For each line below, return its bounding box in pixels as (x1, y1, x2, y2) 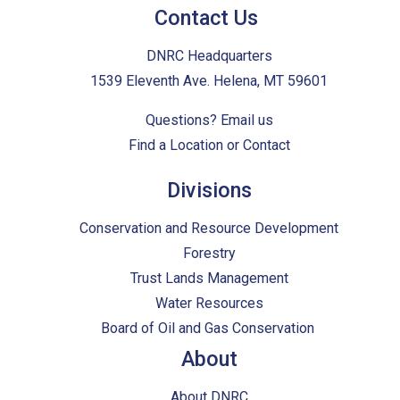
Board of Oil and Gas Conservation (100, 320, 318, 337)
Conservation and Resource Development (79, 220, 339, 237)
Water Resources (154, 295, 263, 312)
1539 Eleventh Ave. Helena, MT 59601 (90, 72, 329, 90)
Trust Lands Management (129, 270, 288, 287)
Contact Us (154, 5, 264, 31)
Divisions (166, 178, 252, 204)
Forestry (182, 245, 236, 262)
